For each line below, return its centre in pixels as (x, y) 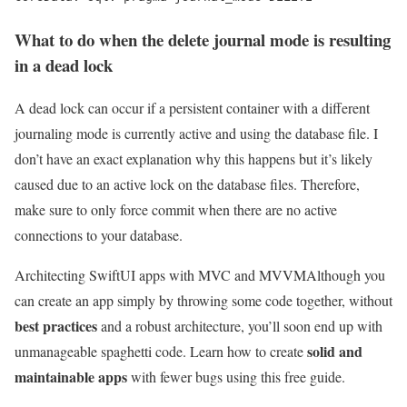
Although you (346, 274)
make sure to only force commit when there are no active (176, 209)
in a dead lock (64, 65)
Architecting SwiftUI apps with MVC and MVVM (160, 274)
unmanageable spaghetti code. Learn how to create (161, 351)
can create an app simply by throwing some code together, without (203, 300)
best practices (56, 325)
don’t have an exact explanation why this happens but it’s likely (194, 158)
